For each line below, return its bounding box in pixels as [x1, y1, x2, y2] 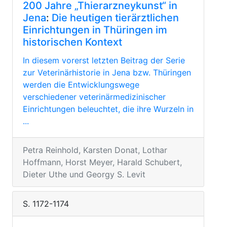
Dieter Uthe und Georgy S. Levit [23, 169, 145, 179]
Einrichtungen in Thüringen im [23, 24, 167, 36]
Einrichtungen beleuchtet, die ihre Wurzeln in [23, 104, 194, 114]
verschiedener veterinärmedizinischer [23, 92, 166, 102]
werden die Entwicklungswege [23, 80, 139, 90]
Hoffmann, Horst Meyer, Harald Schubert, [23, 157, 182, 167]
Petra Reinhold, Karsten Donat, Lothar [23, 145, 167, 155]
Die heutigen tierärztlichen [52, 12, 179, 24]
